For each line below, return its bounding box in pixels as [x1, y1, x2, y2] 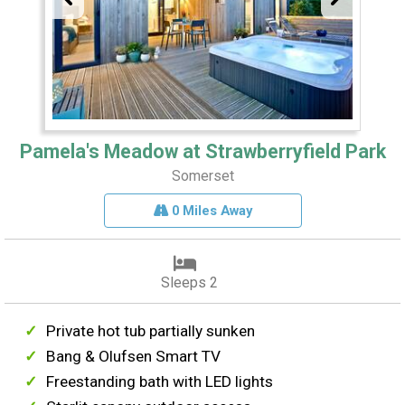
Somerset [171, 167, 234, 185]
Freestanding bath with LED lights [46, 372, 274, 391]
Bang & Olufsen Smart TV [46, 347, 221, 366]
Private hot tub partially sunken [46, 322, 256, 341]
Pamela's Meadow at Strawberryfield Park [19, 140, 386, 164]
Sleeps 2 [160, 274, 218, 292]
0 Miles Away [167, 202, 252, 220]
